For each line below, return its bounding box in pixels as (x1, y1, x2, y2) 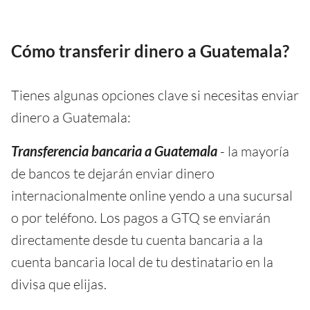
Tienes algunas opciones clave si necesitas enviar (11, 86, 299, 104)
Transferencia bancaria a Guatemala (11, 143, 217, 160)
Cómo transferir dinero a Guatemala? (11, 41, 289, 62)
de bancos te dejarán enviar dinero (11, 165, 215, 183)
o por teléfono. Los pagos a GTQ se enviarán (11, 209, 271, 227)
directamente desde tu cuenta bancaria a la (11, 231, 263, 249)
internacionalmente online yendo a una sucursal (11, 187, 293, 205)
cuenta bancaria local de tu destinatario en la (11, 253, 273, 271)
